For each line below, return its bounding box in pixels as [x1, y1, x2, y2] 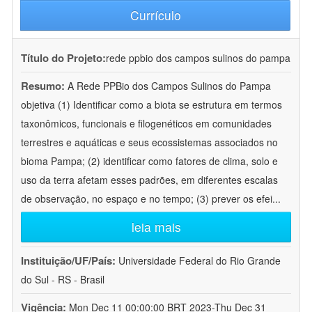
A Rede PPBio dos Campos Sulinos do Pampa [68, 79, 271, 93]
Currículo [130, 6, 181, 24]
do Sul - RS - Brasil [21, 272, 104, 287]
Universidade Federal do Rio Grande [118, 253, 281, 268]
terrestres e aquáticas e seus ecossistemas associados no [21, 135, 278, 150]
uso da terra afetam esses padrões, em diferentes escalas [21, 173, 278, 187]
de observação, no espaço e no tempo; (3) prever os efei [21, 192, 272, 206]
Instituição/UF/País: [21, 253, 118, 269]
